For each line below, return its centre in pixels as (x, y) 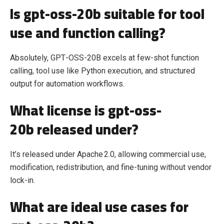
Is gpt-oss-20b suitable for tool (107, 14)
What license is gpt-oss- (86, 111)
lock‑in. (22, 180)
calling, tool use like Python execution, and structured (102, 71)
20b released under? (74, 130)
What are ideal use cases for (99, 207)
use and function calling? (88, 33)
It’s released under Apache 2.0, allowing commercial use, (108, 154)
